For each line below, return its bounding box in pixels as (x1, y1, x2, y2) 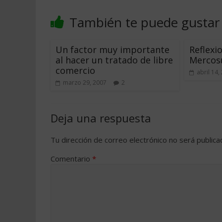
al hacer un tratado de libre (55, 54, 173, 66)
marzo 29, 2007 (63, 78, 107, 87)
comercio (55, 64, 95, 76)
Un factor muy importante (55, 44, 169, 55)
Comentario (51, 154, 92, 164)
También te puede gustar (69, 13, 220, 31)
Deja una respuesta (51, 111, 151, 125)
